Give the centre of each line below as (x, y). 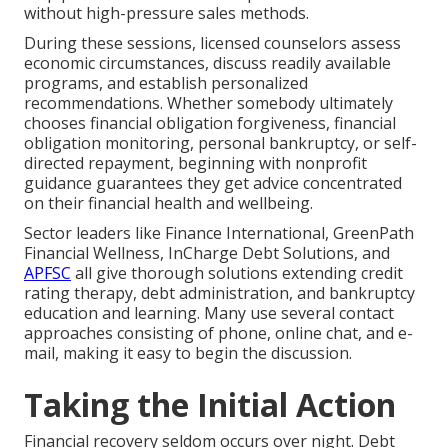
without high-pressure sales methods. (166, 13)
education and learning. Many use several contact (209, 313)
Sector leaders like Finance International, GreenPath (219, 233)
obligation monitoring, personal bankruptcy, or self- (220, 143)
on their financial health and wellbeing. (168, 203)
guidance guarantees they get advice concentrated (213, 183)
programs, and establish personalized (166, 83)
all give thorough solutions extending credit (237, 273)
